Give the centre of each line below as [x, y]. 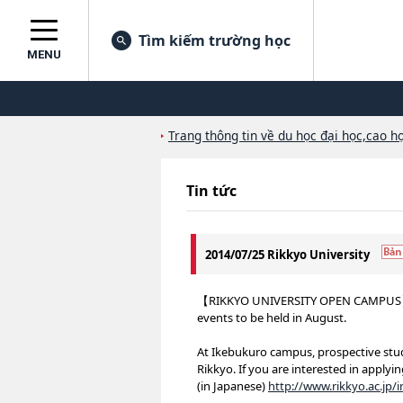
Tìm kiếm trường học [215, 40]
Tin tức [211, 191]
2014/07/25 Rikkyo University [289, 255]
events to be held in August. [272, 318]
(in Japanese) [233, 386]
